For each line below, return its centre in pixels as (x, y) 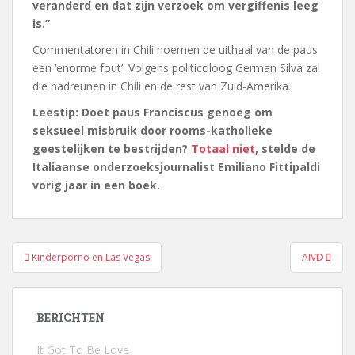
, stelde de (285, 149)
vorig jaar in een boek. (96, 185)
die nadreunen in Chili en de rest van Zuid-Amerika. (162, 86)
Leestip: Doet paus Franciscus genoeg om (153, 112)
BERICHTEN (71, 317)
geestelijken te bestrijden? (112, 149)
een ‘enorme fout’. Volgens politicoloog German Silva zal (176, 68)
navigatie (57, 273)
